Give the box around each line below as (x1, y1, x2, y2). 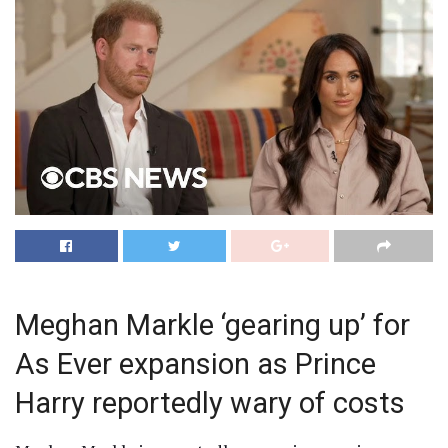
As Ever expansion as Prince (15, 347, 376, 382)
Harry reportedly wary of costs (15, 386, 405, 421)
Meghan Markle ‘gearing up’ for (15, 308, 410, 343)
